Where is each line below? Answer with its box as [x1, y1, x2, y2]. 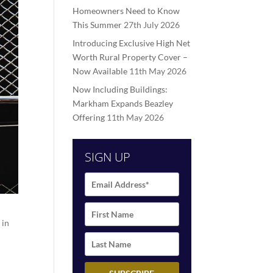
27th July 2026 [124, 19, 180, 30]
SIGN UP [85, 149, 131, 165]
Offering [73, 112, 105, 122]
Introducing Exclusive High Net [73, 38, 191, 48]
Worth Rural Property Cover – [73, 52, 188, 62]
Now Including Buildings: [73, 84, 168, 94]
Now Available [73, 66, 128, 76]
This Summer [73, 19, 122, 30]
